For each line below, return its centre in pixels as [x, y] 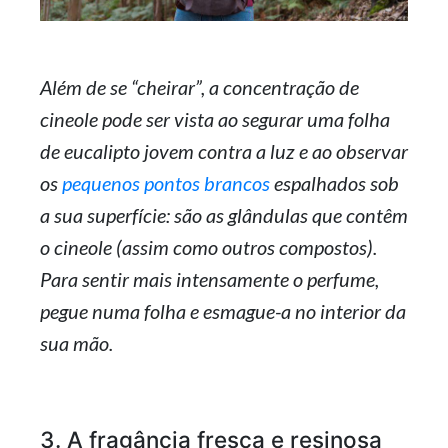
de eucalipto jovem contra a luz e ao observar [224, 150]
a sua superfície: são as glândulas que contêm [224, 214]
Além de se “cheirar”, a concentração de [199, 86]
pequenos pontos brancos [168, 182]
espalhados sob [336, 182]
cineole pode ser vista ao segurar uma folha [215, 118]
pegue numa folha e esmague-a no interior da [223, 310]
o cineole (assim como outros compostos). [208, 246]
